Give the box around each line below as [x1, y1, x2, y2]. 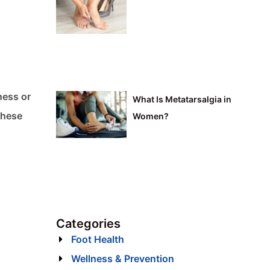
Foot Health [71, 233, 124, 246]
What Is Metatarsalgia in [133, 94, 232, 105]
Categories [55, 216, 121, 231]
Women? [133, 111, 169, 122]
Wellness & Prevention [71, 253, 174, 265]
